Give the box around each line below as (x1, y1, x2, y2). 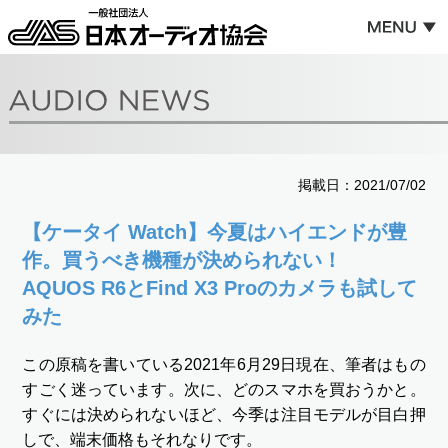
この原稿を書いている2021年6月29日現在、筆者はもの (22, 356, 426, 374)
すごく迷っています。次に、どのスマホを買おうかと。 (22, 381, 426, 399)
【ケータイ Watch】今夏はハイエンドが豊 (22, 221, 408, 244)
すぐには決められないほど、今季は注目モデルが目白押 (22, 406, 426, 424)
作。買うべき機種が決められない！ (22, 249, 363, 272)
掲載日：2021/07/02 (297, 176, 426, 193)
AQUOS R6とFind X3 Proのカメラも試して (22, 277, 418, 300)
